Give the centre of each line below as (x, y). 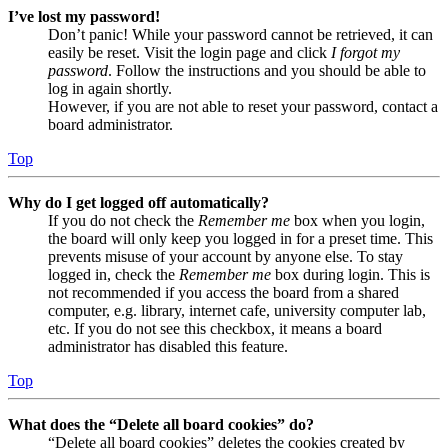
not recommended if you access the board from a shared (223, 293)
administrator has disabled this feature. (168, 347)
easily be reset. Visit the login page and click (189, 53)
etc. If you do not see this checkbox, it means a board (215, 329)
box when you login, (357, 221)
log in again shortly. (110, 89)
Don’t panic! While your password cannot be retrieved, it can (240, 35)
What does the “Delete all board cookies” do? (161, 425)
